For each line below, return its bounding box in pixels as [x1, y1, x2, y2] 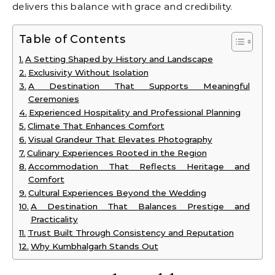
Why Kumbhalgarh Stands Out [30, 241, 158, 251]
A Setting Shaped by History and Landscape [25, 54, 213, 64]
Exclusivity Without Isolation [28, 68, 149, 77]
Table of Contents [19, 33, 126, 47]
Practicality [30, 214, 78, 224]
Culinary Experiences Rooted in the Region [26, 148, 207, 158]
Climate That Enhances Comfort [27, 121, 165, 131]
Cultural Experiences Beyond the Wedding [28, 188, 206, 198]
